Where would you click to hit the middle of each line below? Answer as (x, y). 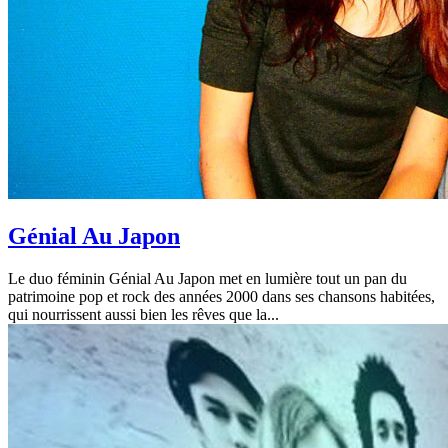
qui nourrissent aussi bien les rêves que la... (143, 314)
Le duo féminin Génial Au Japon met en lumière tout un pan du (207, 278)
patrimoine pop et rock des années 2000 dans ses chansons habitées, (221, 296)
